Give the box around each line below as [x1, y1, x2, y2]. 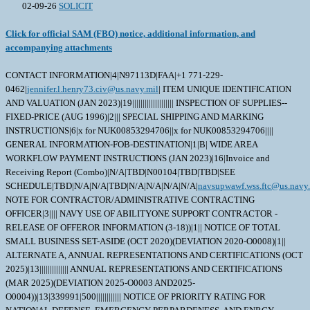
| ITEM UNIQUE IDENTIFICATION [158, 84, 291, 95]
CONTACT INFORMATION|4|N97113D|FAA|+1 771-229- [6, 70, 223, 81]
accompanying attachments [6, 42, 112, 53]
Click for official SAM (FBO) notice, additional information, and [6, 28, 255, 39]
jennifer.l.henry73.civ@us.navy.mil [27, 84, 158, 95]
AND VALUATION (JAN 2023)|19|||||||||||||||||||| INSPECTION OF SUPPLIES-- [6, 98, 287, 109]
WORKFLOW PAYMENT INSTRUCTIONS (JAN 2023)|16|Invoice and [6, 153, 270, 164]
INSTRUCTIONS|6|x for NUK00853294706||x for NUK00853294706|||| [6, 125, 273, 136]
